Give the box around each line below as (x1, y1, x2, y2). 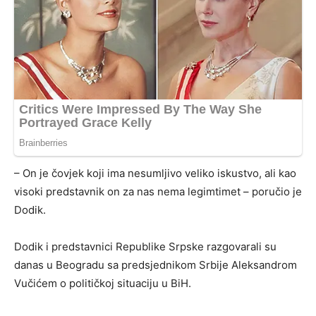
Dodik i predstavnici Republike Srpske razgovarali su (14, 240, 276, 254)
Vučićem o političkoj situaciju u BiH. (14, 276, 191, 291)
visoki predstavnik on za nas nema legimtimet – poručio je (14, 185, 302, 199)
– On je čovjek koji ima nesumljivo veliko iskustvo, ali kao (14, 166, 296, 181)
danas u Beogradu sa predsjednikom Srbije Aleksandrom (14, 258, 297, 272)
